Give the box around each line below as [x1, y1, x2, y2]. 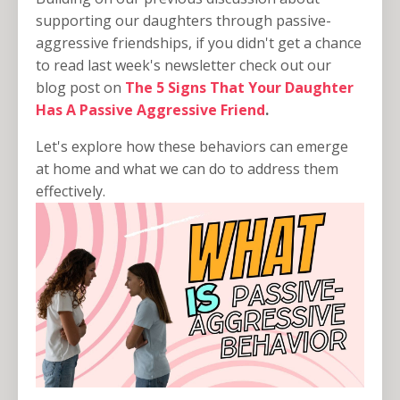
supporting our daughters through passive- [36, 11, 331, 31]
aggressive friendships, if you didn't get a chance [36, 33, 362, 54]
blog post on [36, 78, 121, 98]
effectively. [36, 181, 105, 202]
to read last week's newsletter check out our [36, 55, 331, 76]
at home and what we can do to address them [36, 159, 338, 179]
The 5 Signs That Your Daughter [125, 78, 354, 98]
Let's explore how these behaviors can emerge [36, 137, 348, 157]
